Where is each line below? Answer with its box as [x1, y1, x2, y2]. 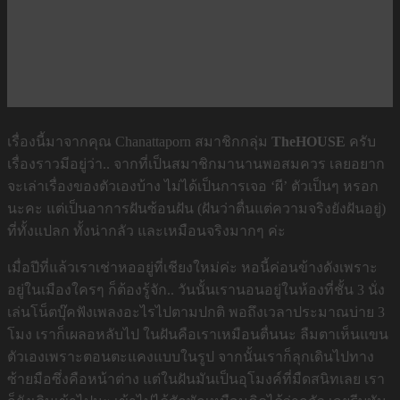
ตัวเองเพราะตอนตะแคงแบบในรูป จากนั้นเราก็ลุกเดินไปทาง [7, 349, 374, 364]
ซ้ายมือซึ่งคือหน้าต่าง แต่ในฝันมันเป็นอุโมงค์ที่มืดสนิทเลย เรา [7, 371, 385, 387]
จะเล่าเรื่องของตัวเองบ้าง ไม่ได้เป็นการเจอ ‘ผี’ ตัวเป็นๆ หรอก [7, 179, 379, 194]
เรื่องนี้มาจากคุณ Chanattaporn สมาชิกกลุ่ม [7, 134, 271, 149]
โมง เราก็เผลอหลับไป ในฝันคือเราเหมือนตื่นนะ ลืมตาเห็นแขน [7, 327, 388, 342]
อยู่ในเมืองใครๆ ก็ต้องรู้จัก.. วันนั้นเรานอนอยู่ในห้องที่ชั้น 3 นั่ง [7, 282, 385, 297]
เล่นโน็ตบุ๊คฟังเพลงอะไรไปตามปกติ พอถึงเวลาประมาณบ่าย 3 [7, 304, 385, 320]
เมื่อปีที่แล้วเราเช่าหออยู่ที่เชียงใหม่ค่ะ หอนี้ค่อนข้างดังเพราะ [7, 260, 378, 275]
